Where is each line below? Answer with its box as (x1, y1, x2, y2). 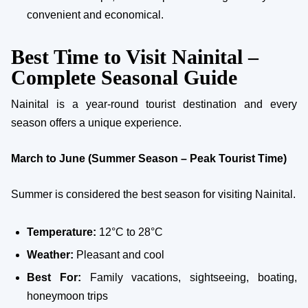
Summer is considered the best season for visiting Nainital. (11, 188, 296, 200)
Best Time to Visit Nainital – (11, 45, 258, 68)
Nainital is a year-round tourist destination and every (11, 98, 297, 110)
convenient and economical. (27, 8, 164, 21)
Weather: (27, 248, 74, 261)
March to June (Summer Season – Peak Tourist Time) (11, 152, 287, 164)
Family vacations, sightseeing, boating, (80, 271, 298, 283)
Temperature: (27, 225, 96, 238)
